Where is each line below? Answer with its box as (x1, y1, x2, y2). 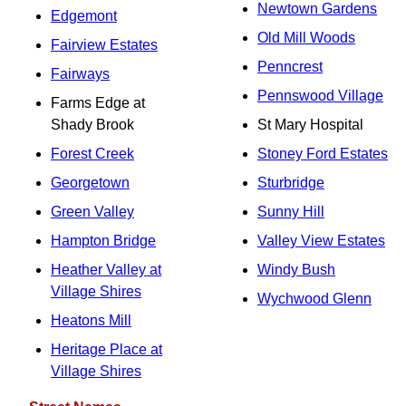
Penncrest (257, 59, 323, 74)
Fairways (51, 66, 110, 82)
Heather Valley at (51, 262, 161, 277)
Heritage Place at (51, 342, 162, 357)
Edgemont (51, 8, 117, 24)
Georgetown (51, 175, 130, 190)
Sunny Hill (257, 204, 324, 219)
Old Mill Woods (257, 30, 355, 45)
